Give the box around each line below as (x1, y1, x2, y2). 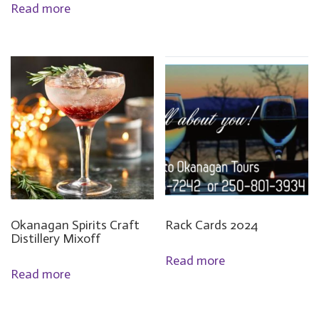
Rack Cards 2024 (165, 217, 258, 234)
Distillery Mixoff (11, 231, 100, 247)
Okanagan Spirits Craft (11, 217, 140, 234)
